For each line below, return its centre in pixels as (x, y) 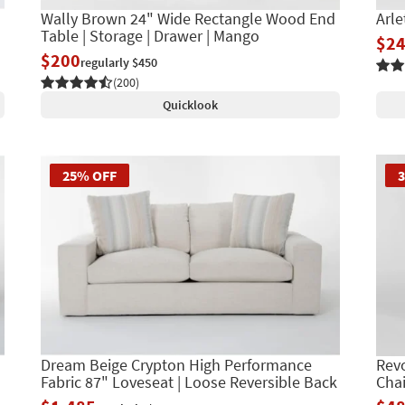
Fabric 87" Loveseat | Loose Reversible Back (188, 381)
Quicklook (190, 104)
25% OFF (89, 175)
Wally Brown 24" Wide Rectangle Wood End (188, 18)
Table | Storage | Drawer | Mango (150, 35)
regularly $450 (118, 62)
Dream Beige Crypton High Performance (176, 364)
